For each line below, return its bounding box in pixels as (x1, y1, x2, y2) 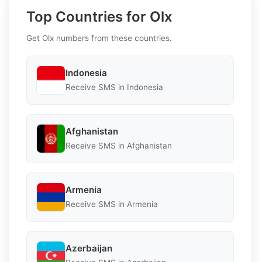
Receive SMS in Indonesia (65, 82, 163, 92)
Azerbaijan (65, 243, 112, 254)
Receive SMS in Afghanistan (65, 141, 172, 151)
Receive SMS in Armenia (65, 199, 158, 209)
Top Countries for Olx (26, 8, 173, 25)
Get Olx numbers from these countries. (26, 33, 172, 43)
